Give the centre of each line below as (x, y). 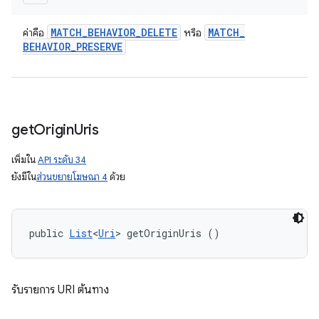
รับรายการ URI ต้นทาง (60, 290)
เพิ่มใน (25, 160)
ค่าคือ (35, 33)
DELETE (159, 32)
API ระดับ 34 (62, 160)
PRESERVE (99, 47)
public (49, 233)
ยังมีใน (24, 177)
